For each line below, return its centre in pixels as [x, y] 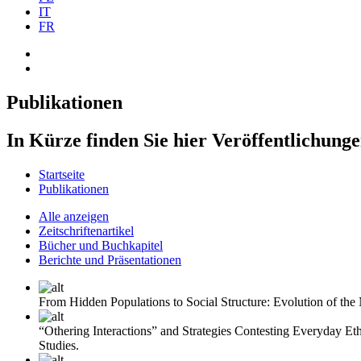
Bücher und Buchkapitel [101, 245]
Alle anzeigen [74, 216]
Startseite [62, 174]
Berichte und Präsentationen [110, 259]
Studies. [59, 345]
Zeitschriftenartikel [86, 230]
